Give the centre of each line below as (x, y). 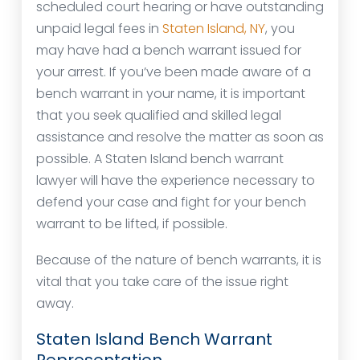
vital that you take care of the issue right (162, 282)
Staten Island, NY (214, 29)
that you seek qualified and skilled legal (159, 116)
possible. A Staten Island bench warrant (160, 159)
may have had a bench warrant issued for (169, 51)
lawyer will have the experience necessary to (176, 181)
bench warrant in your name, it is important (171, 94)
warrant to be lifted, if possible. (132, 224)
